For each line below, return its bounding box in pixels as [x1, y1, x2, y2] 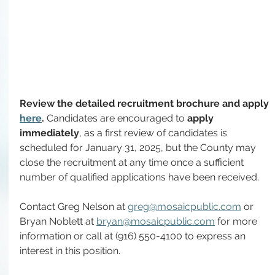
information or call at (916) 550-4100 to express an [20, 230, 248, 242]
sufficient [204, 157, 246, 168]
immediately [20, 127, 79, 139]
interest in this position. [20, 245, 120, 257]
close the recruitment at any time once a [20, 157, 204, 168]
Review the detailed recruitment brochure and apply [20, 98, 271, 109]
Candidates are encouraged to [47, 112, 187, 124]
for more [215, 215, 260, 227]
